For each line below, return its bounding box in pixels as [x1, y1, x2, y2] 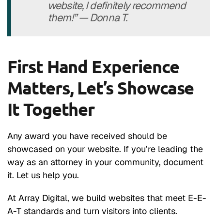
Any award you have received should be [7, 130, 167, 141]
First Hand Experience [7, 55, 179, 77]
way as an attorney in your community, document [7, 156, 203, 168]
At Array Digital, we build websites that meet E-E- [7, 192, 206, 203]
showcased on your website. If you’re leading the [7, 143, 203, 155]
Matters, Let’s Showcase [7, 77, 194, 98]
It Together [7, 98, 95, 120]
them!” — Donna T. [47, 11, 127, 25]
